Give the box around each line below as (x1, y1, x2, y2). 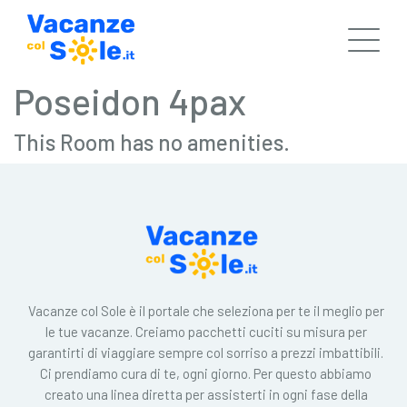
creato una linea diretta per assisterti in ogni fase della (44, 385, 368, 402)
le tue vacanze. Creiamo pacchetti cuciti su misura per (45, 323, 367, 340)
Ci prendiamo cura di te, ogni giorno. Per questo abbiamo (40, 364, 372, 382)
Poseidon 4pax (14, 79, 246, 123)
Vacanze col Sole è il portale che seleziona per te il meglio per (27, 302, 384, 319)
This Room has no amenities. (14, 129, 290, 155)
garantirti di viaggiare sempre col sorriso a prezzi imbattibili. (28, 343, 383, 361)
